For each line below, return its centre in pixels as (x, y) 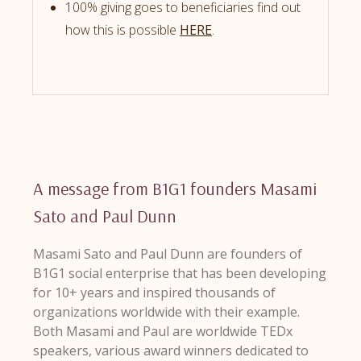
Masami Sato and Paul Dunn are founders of (168, 254)
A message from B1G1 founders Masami (175, 189)
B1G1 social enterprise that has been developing (180, 274)
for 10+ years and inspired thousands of (154, 293)
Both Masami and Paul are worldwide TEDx (163, 332)
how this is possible (122, 30)
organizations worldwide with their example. (166, 312)
